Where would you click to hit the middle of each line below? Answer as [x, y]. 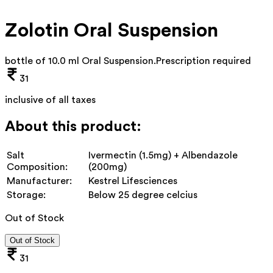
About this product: [73, 126]
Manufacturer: [39, 181]
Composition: [37, 167]
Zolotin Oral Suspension [112, 31]
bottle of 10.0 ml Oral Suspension [79, 61]
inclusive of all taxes [50, 100]
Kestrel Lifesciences [133, 181]
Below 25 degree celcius [143, 195]
